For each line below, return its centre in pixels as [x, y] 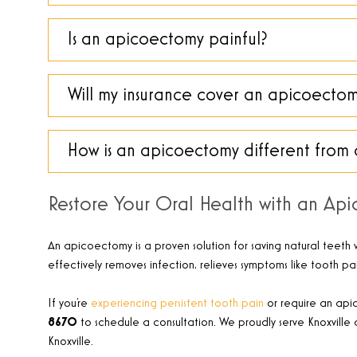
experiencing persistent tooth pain [177, 304]
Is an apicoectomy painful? [168, 40]
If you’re [69, 304]
